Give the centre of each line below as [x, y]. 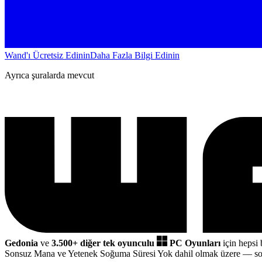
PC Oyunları [195, 243]
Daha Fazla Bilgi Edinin [135, 55]
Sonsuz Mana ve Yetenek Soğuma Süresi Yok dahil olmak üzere [124, 254]
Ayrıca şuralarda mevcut [49, 75]
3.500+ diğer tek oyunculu [104, 243]
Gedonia [21, 243]
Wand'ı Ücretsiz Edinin [47, 55]
